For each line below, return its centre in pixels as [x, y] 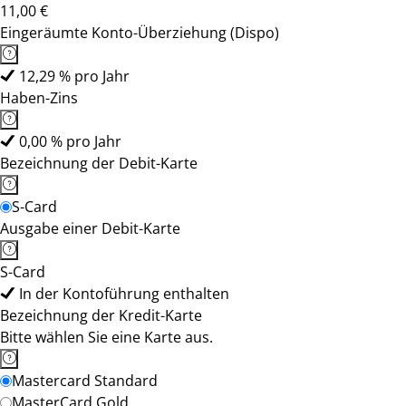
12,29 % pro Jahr [74, 76]
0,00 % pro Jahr [70, 141]
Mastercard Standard [85, 381]
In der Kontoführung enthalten [124, 294]
